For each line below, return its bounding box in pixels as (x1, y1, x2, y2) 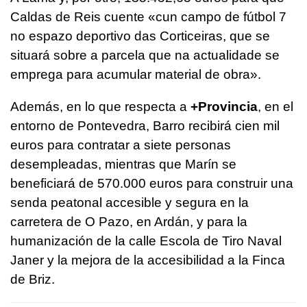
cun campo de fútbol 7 (156, 10, 286, 25)
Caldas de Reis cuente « (10, 10, 156, 25)
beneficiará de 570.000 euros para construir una (10, 176, 293, 191)
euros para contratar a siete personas (10, 138, 231, 153)
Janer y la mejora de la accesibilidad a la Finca (10, 253, 285, 268)
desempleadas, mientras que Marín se (10, 157, 236, 172)
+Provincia (187, 99, 258, 114)
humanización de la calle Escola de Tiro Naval (10, 234, 282, 249)
